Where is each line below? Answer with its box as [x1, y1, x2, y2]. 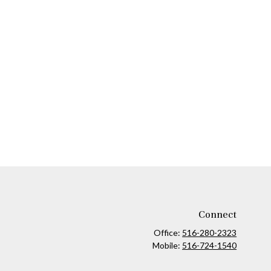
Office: [154, 227, 183, 238]
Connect [198, 208, 237, 221]
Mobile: [152, 240, 183, 251]
